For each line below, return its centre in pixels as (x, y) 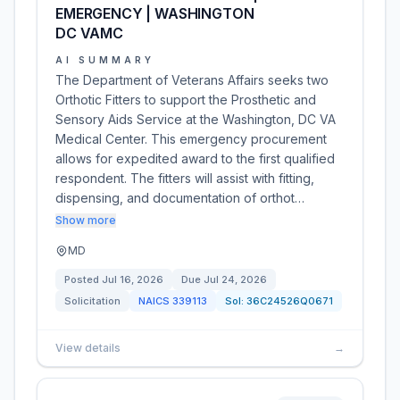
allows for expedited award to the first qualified (195, 158)
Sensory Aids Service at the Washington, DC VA (196, 119)
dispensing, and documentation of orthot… (180, 198)
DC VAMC (89, 33)
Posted (83, 279)
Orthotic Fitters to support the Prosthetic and (186, 100)
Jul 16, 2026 (133, 279)
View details (88, 348)
